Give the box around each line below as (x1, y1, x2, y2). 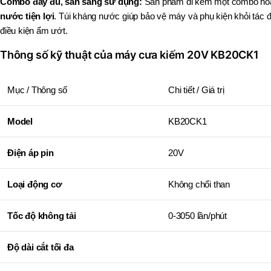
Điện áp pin (7, 148, 54, 158)
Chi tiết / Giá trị (168, 85, 224, 96)
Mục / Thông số (7, 85, 68, 96)
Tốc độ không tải (7, 211, 76, 221)
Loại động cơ (7, 179, 62, 190)
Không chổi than (168, 179, 230, 190)
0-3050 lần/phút (168, 211, 227, 221)
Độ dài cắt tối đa (7, 242, 74, 253)
